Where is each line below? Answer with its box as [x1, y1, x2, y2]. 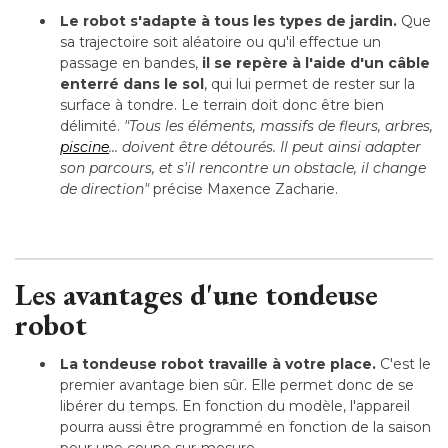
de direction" [60, 179, 149, 198]
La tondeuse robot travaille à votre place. [60, 354, 376, 373]
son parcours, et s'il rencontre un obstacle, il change [60, 158, 426, 177]
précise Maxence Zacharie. [149, 179, 338, 198]
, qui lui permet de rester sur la [204, 74, 415, 93]
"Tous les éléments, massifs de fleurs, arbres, [124, 116, 433, 135]
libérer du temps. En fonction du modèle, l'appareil [60, 396, 410, 415]
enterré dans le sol [60, 74, 204, 93]
